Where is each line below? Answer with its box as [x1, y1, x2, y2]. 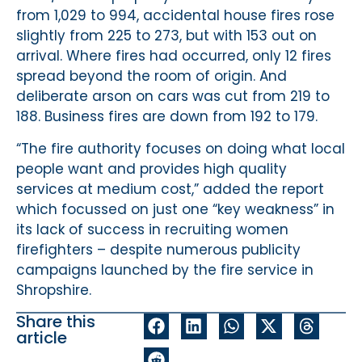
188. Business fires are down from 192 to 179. [16, 107, 318, 127]
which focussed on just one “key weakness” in [16, 199, 335, 219]
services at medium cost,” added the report [16, 179, 324, 199]
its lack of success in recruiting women [16, 219, 288, 239]
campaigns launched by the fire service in [16, 259, 314, 280]
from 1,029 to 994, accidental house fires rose [16, 6, 335, 26]
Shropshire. [16, 280, 91, 300]
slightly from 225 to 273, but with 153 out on [16, 26, 317, 46]
